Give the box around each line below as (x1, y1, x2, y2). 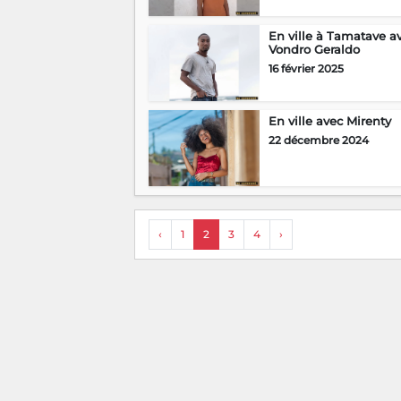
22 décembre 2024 (268, 133, 369, 148)
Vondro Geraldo (268, 42, 360, 57)
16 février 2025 (268, 62, 344, 76)
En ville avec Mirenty (268, 114, 391, 129)
